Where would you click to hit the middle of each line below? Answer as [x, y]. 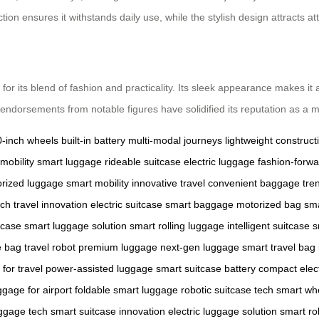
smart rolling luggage [177, 225]
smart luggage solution [75, 225]
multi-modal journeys [175, 140]
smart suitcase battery [206, 268]
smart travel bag [279, 247]
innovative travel [168, 183]
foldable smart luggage [126, 289]
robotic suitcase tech [227, 289]
